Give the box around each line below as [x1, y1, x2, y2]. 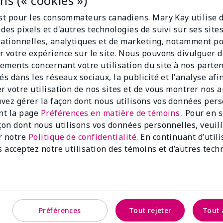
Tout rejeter [128, 205, 172, 215]
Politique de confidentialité [28, 131, 137, 142]
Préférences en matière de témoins [40, 108, 181, 118]
